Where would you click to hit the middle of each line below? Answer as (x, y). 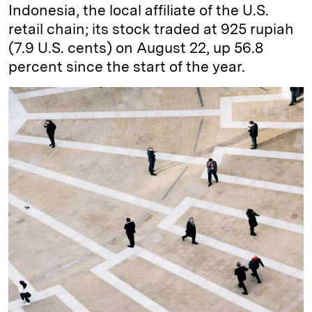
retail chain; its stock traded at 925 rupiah (151, 29)
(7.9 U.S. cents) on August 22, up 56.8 (136, 48)
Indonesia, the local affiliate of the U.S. (139, 10)
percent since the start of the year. (127, 67)
